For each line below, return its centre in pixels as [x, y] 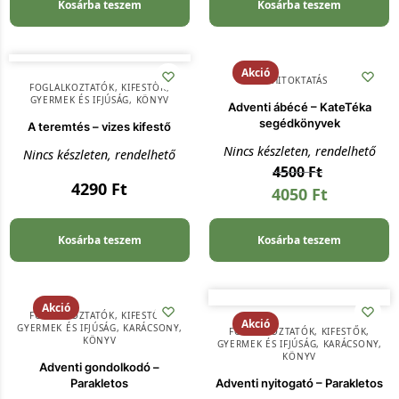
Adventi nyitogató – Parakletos [300, 383]
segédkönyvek [299, 123]
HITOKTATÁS [299, 81]
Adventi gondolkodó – [100, 367]
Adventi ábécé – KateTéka [299, 107]
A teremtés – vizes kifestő [100, 127]
